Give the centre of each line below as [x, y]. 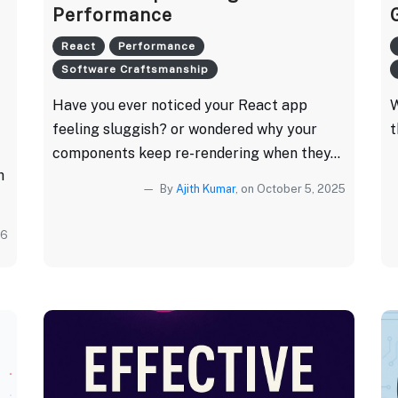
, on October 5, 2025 [291, 188]
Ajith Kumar [206, 188]
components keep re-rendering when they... [196, 153]
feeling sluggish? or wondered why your [185, 129]
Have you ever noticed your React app [180, 105]
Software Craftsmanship [135, 69]
